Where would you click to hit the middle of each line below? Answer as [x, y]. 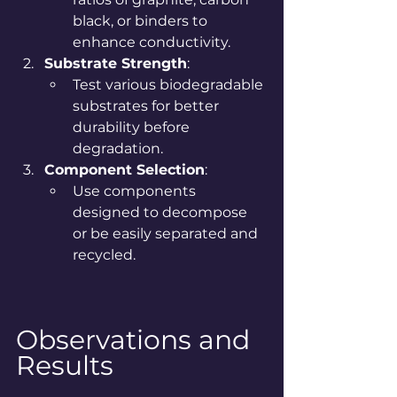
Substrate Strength [116, 63]
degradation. [118, 148]
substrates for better [148, 105]
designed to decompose [162, 212]
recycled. [104, 254]
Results [65, 365]
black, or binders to [142, 20]
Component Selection [125, 169]
